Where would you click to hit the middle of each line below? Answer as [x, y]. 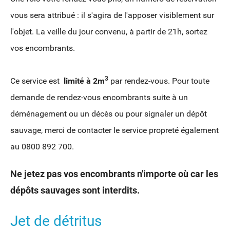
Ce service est [36, 81]
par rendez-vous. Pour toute [159, 81]
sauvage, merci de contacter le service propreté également [114, 130]
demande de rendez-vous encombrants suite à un [99, 98]
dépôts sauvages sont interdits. [76, 190]
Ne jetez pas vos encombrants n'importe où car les [114, 174]
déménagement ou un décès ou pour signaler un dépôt [109, 114]
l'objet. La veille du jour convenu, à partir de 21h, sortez [109, 32]
